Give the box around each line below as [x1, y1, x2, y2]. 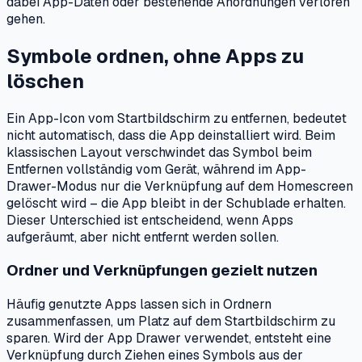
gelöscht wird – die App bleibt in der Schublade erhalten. [6, 194, 346, 212]
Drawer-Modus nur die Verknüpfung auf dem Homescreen [6, 177, 353, 195]
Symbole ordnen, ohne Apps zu [6, 43, 304, 69]
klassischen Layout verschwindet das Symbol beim [6, 143, 312, 161]
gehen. [6, 10, 45, 27]
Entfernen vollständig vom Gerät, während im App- [6, 160, 306, 178]
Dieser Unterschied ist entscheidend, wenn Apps [6, 211, 293, 229]
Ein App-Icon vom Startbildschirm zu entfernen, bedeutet [6, 109, 347, 127]
